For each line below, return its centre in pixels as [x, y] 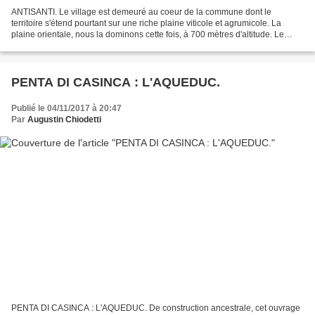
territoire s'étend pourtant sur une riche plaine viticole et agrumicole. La [146, 24]
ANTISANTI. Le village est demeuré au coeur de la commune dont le [141, 12]
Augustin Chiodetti [64, 120]
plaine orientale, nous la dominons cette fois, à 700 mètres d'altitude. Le [148, 35]
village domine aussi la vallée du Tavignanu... [98, 46]
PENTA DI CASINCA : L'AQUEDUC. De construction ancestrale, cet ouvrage [156, 308]
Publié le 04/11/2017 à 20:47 [66, 109]
